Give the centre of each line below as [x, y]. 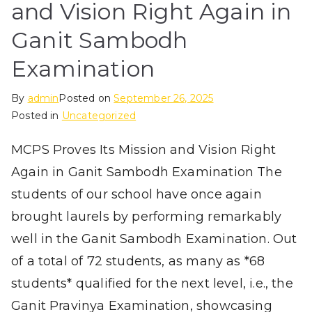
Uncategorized [99, 115]
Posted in [37, 115]
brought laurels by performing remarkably [147, 216]
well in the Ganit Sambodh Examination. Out [154, 239]
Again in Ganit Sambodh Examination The [147, 172]
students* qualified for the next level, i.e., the [152, 283]
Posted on [86, 98]
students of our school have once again [136, 194]
